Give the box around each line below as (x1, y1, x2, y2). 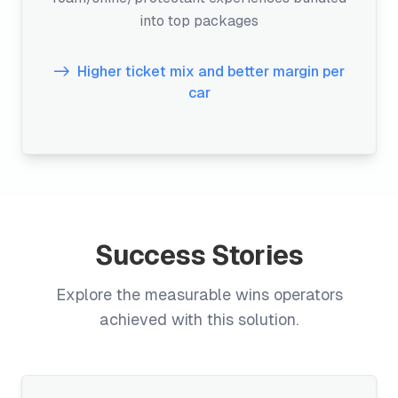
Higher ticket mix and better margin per (77, 63, 345, 80)
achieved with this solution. (99, 310, 298, 329)
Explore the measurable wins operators (55, 285, 343, 304)
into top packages (139, 12, 259, 29)
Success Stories (94, 240, 304, 271)
